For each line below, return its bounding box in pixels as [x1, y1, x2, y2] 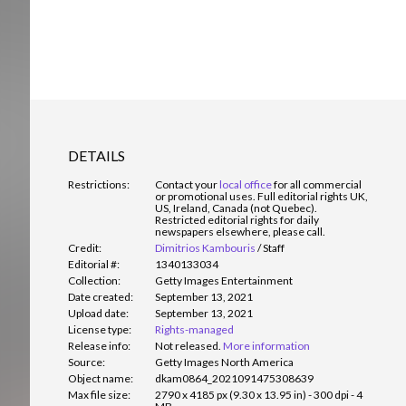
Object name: [68, 372, 133, 386]
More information [223, 339, 310, 353]
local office [219, 178, 272, 192]
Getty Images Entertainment [155, 274, 293, 288]
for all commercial [272, 178, 362, 192]
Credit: [68, 241, 101, 256]
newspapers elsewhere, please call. [155, 225, 325, 239]
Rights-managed [155, 323, 234, 337]
